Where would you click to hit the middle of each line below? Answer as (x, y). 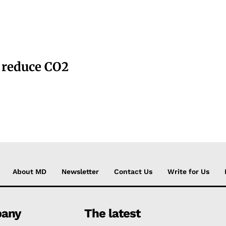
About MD (30, 171)
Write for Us (188, 171)
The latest (112, 213)
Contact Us (133, 171)
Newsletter (80, 171)
